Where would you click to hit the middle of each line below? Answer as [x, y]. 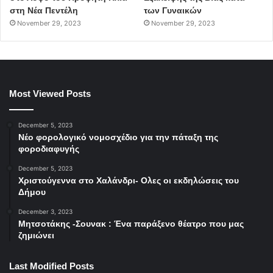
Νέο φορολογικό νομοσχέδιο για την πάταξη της [118, 137]
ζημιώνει [36, 236]
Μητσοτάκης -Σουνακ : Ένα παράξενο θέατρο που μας [131, 224]
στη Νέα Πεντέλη [44, 11]
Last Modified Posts [51, 266]
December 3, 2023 [45, 212]
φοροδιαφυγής [49, 149]
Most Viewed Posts [50, 94]
